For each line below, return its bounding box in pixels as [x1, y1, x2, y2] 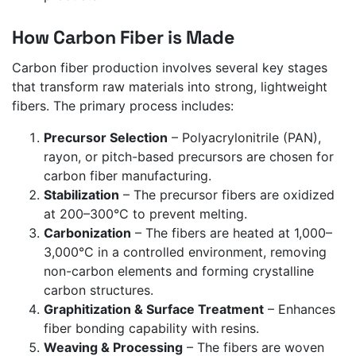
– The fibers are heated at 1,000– [131, 224, 332, 241]
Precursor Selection [44, 129, 168, 145]
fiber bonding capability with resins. [44, 319, 259, 336]
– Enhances [264, 300, 335, 317]
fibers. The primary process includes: [12, 97, 234, 114]
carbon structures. [44, 281, 153, 298]
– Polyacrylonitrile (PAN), [168, 129, 321, 145]
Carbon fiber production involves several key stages [12, 59, 327, 75]
